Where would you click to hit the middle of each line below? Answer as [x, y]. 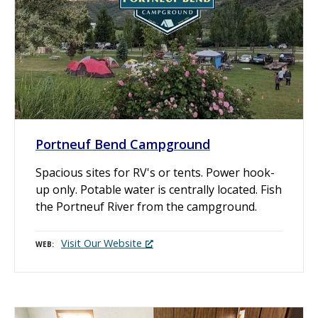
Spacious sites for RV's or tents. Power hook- [155, 173]
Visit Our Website [102, 243]
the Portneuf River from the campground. [146, 207]
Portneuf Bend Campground [123, 144]
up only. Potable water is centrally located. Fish [159, 190]
